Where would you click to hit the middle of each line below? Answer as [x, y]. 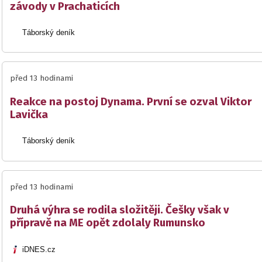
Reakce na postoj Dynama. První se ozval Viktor [131, 101]
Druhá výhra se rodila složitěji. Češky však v [120, 210]
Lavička [29, 114]
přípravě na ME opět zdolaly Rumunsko [108, 223]
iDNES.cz [39, 249]
